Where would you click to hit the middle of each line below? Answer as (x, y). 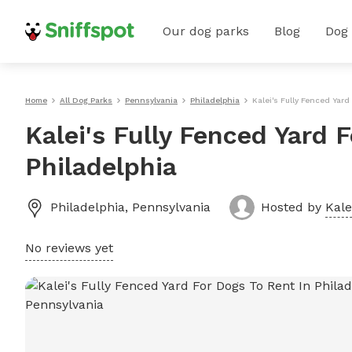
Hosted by (293, 207)
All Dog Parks (86, 100)
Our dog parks (206, 31)
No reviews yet (69, 248)
